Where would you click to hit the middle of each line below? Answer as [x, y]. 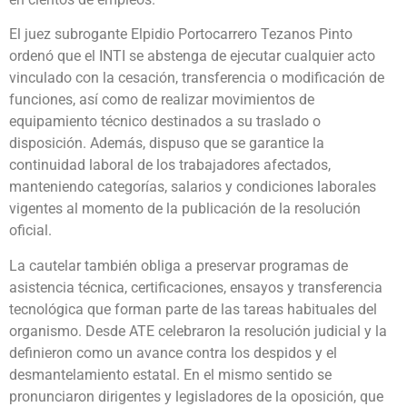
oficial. [30, 231]
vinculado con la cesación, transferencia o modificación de [197, 78]
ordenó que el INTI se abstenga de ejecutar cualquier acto [192, 56]
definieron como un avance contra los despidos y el [173, 352]
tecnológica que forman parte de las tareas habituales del [193, 309]
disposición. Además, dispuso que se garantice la [167, 144]
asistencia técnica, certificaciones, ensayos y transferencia [196, 287]
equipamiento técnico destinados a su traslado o [165, 122]
